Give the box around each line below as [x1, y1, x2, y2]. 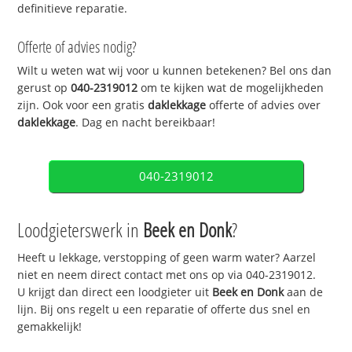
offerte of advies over [206, 97, 321, 113]
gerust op [17, 80, 71, 96]
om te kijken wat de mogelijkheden [137, 80, 324, 96]
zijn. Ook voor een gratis [17, 97, 148, 113]
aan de [284, 284, 324, 300]
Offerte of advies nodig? [17, 36, 137, 58]
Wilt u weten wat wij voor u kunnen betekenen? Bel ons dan [17, 63, 332, 79]
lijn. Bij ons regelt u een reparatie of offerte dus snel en [17, 302, 311, 317]
